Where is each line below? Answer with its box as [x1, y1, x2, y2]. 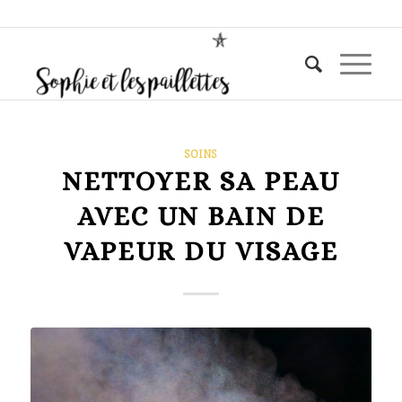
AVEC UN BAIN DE [76, 201, 325, 232]
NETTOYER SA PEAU [61, 166, 340, 197]
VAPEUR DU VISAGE [63, 236, 338, 267]
